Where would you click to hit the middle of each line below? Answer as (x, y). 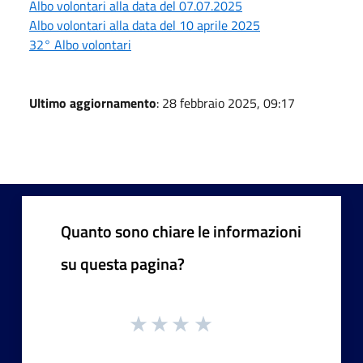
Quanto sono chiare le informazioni (181, 231)
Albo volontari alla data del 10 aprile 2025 (145, 25)
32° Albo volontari (80, 44)
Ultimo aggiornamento (93, 102)
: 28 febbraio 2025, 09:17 (226, 102)
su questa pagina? (123, 263)
